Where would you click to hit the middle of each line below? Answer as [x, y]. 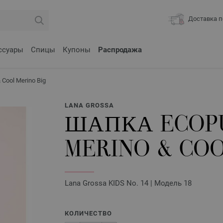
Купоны [77, 50]
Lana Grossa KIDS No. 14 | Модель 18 [128, 183]
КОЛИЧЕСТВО [88, 213]
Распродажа [120, 50]
